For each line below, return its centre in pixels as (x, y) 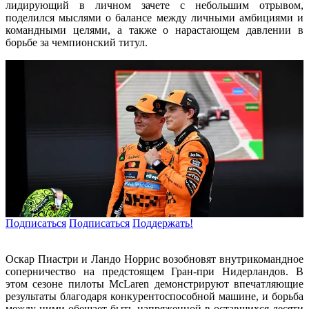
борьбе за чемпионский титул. (77, 42)
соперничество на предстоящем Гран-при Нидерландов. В (154, 272)
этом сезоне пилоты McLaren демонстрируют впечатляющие (154, 284)
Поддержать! (163, 223)
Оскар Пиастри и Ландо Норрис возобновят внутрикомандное (154, 259)
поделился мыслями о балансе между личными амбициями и (154, 17)
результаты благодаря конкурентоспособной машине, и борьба (154, 297)
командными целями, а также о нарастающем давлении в (154, 30)
